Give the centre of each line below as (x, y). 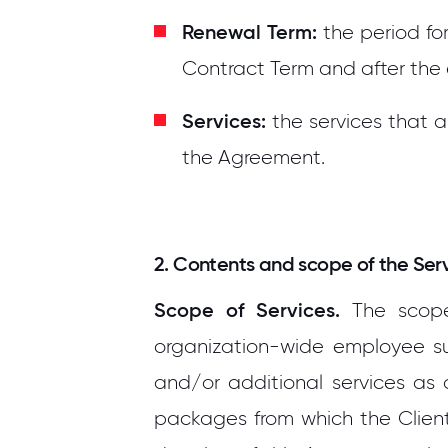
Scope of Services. (247, 310)
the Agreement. (253, 157)
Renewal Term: (249, 32)
